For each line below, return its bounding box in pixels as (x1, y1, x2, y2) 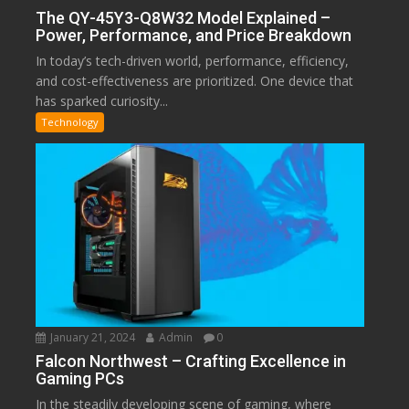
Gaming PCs (36, 368, 125, 388)
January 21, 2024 (47, 329, 136, 345)
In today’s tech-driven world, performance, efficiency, (36, 51, 350, 69)
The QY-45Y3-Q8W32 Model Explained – (36, 7, 331, 27)
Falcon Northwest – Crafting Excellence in (36, 351, 347, 371)
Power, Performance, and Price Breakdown (36, 25, 352, 45)
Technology (41, 114, 100, 129)
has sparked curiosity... (36, 91, 169, 110)
